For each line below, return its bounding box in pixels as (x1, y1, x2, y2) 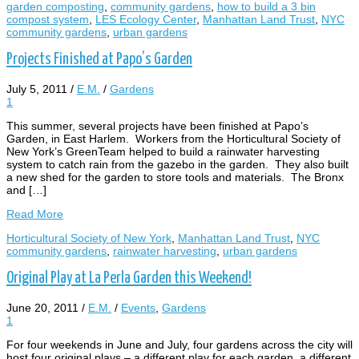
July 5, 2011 (6, 82, 67, 95)
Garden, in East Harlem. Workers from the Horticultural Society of (6, 131, 341, 145)
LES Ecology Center (95, 12, 196, 26)
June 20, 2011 (6, 301, 79, 314)
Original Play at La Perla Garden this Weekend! (6, 271, 252, 287)
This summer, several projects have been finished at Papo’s (6, 119, 309, 132)
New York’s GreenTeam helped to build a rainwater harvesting (6, 144, 320, 158)
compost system (6, 12, 89, 26)
